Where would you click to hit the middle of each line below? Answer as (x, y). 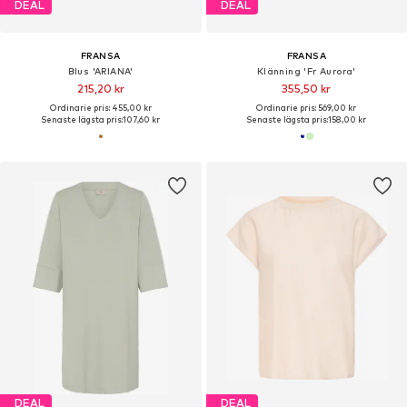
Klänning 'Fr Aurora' (306, 70)
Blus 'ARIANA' (100, 70)
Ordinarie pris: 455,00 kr (100, 107)
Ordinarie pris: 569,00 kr (307, 107)
